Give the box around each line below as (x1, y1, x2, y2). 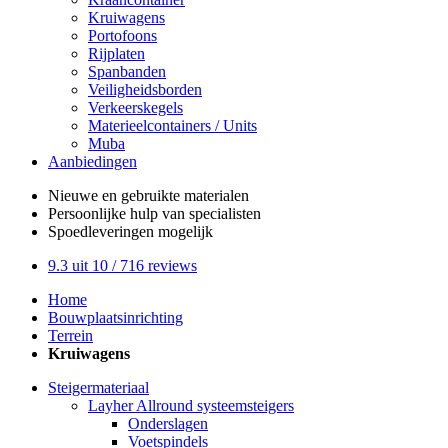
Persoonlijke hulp (48, 205, 158, 222)
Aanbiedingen (48, 153, 137, 170)
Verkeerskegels (88, 99, 183, 116)
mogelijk (154, 223, 213, 240)
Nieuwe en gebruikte (48, 187, 180, 204)
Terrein (48, 327, 93, 344)
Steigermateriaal (48, 379, 149, 396)
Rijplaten (88, 45, 145, 62)
